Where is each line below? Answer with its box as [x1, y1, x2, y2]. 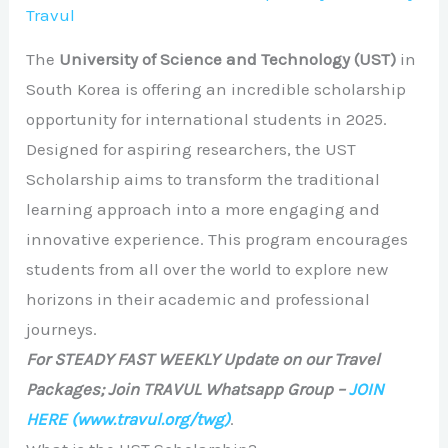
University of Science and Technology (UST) [59, 48, 397, 69]
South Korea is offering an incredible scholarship [26, 78, 407, 99]
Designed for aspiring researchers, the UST [26, 138, 357, 159]
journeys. [26, 318, 98, 339]
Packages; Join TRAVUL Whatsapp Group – [26, 378, 350, 399]
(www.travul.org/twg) [71, 408, 231, 429]
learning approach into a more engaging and [26, 198, 381, 219]
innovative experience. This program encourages [26, 228, 409, 249]
